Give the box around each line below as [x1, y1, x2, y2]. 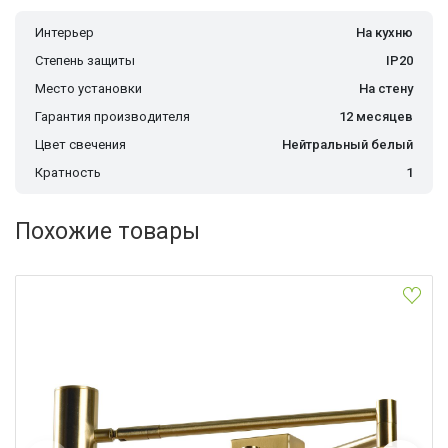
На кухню [356, 25, 413, 41]
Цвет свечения [35, 137, 126, 153]
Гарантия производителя [35, 109, 190, 125]
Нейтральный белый [282, 137, 413, 153]
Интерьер [35, 25, 94, 41]
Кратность [35, 165, 101, 181]
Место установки [35, 81, 142, 97]
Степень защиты [35, 53, 135, 69]
